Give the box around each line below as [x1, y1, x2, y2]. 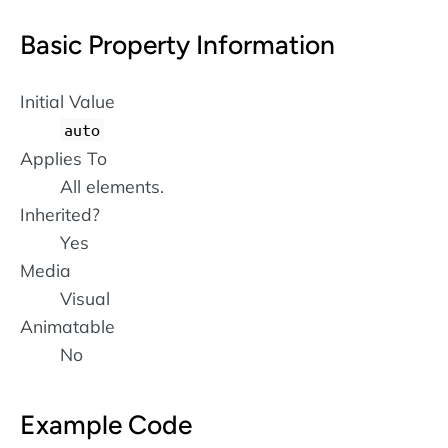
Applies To [20, 147, 107, 170]
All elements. [60, 175, 164, 198]
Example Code [20, 409, 192, 442]
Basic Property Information [20, 28, 335, 61]
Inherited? [20, 203, 100, 226]
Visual [60, 287, 110, 310]
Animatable [20, 315, 115, 338]
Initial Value [20, 90, 115, 113]
